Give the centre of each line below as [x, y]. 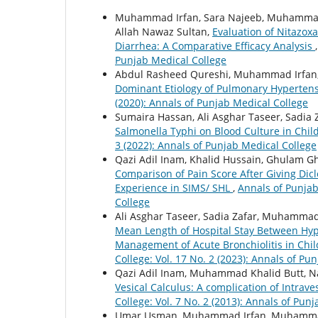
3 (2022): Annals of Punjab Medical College [216, 146]
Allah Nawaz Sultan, [164, 32]
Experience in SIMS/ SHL [174, 188]
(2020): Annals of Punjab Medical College [212, 103]
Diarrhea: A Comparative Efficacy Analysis [215, 46]
